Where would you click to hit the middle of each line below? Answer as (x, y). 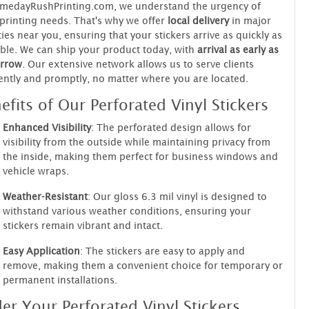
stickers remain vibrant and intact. (82, 225)
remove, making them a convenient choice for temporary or (142, 265)
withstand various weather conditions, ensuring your (127, 210)
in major (250, 20)
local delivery (198, 20)
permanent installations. (60, 279)
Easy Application (41, 250)
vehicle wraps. (36, 170)
